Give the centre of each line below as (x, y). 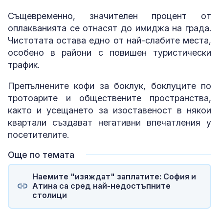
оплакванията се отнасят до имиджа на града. (109, 28)
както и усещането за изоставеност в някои (109, 110)
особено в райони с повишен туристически (109, 52)
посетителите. (38, 134)
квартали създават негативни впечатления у (109, 122)
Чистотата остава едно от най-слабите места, (109, 40)
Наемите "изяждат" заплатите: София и (114, 177)
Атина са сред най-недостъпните (101, 186)
